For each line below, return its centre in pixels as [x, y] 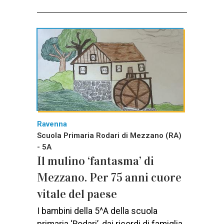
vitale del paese [77, 194]
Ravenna [52, 124]
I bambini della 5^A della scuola [97, 211]
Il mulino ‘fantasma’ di [95, 161]
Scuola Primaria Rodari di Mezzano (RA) [109, 135]
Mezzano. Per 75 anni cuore [109, 177]
